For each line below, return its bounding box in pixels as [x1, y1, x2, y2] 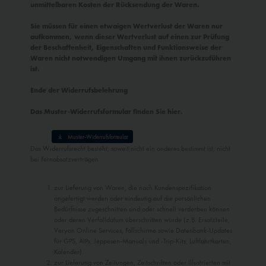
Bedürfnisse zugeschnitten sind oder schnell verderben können [54, 204, 230, 214]
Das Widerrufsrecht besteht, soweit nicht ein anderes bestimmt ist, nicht [30, 144, 230, 154]
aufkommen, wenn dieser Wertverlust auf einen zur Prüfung [30, 32, 229, 42]
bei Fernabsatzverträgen [30, 154, 99, 164]
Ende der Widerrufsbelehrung [30, 85, 128, 95]
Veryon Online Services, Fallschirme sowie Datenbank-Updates [54, 226, 232, 236]
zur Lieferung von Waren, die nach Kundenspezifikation [54, 183, 211, 193]
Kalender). [54, 247, 84, 257]
